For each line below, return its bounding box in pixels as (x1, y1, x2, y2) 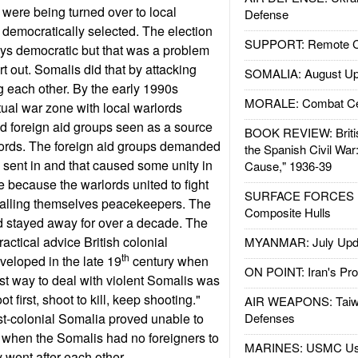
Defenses (244, 309, 295, 326)
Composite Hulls (244, 204, 331, 221)
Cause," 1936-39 (244, 157, 332, 174)
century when (129, 252, 209, 270)
